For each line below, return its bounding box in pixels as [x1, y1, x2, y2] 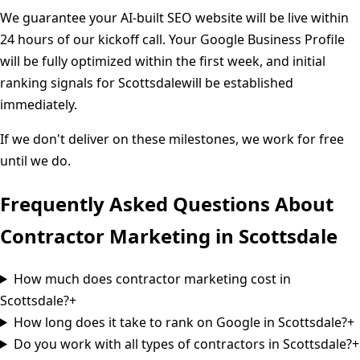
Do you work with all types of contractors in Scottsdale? [13, 334, 352, 353]
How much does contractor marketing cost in [13, 269, 291, 288]
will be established [182, 74, 293, 92]
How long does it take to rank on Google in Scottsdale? [13, 313, 347, 331]
